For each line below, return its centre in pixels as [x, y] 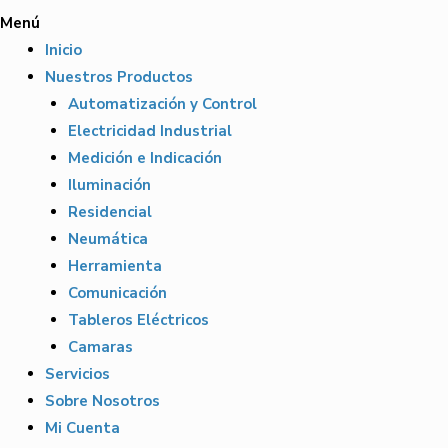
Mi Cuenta [82, 428]
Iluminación [109, 185]
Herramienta [114, 266]
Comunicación [117, 293]
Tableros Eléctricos [138, 320]
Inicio [63, 50]
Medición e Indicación [144, 158]
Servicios [77, 374]
